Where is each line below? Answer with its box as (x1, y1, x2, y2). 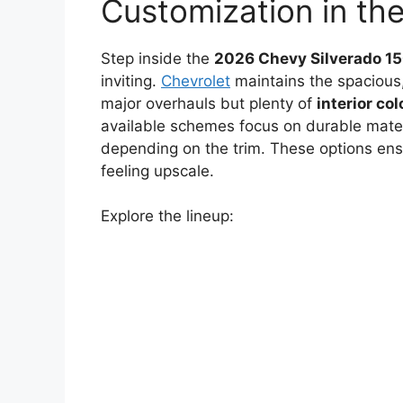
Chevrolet (161, 71, 230, 90)
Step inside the (101, 49, 214, 67)
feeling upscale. (101, 161, 214, 180)
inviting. (101, 71, 161, 90)
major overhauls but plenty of (101, 94, 317, 112)
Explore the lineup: (101, 207, 234, 225)
